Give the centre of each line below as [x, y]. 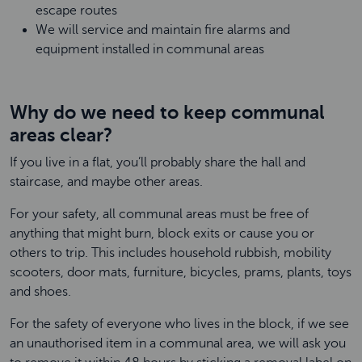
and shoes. [40, 292]
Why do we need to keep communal [167, 112]
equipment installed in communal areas [150, 49]
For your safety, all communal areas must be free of [159, 214]
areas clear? [61, 135]
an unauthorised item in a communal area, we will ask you [178, 343]
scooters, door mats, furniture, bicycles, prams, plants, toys [181, 272]
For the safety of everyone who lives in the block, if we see [179, 324]
